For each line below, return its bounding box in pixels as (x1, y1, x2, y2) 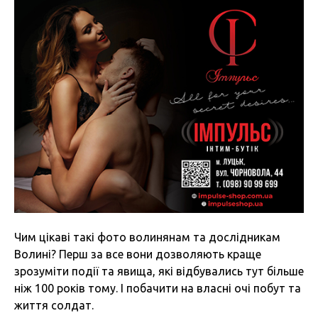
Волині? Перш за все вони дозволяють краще (14, 247, 261, 261)
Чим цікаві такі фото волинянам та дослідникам (14, 230, 280, 243)
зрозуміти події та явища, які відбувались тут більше (14, 264, 304, 278)
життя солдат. (14, 298, 94, 312)
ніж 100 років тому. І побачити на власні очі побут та (14, 281, 301, 295)
